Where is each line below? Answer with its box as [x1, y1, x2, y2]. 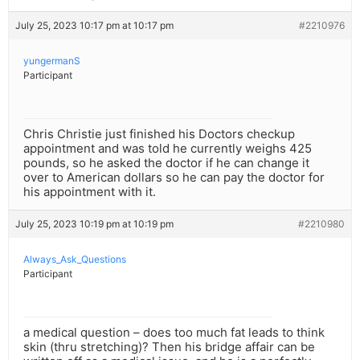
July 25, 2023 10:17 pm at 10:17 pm [15, 19, 174, 32]
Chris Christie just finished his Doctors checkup [23, 126, 295, 142]
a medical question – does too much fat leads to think [23, 325, 325, 341]
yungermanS [23, 55, 80, 67]
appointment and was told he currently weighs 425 [23, 141, 312, 157]
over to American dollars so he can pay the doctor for [23, 170, 325, 186]
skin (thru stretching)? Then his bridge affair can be [23, 339, 315, 355]
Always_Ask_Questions [23, 253, 126, 266]
